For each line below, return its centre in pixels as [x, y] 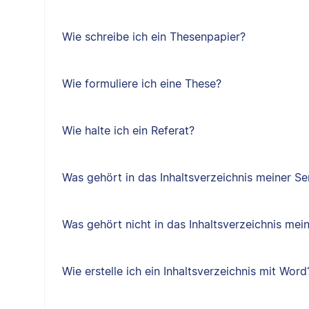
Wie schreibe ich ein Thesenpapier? [153, 37]
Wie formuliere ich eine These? [141, 83]
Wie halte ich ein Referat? [128, 130]
